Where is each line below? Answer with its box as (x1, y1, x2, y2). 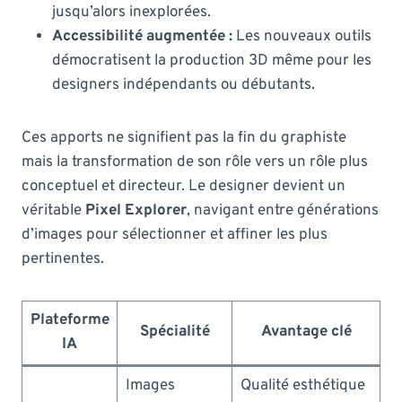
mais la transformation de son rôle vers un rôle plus (22, 152, 368, 172)
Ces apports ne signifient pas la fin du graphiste (22, 127, 346, 148)
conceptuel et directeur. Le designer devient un (22, 176, 345, 197)
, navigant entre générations (187, 200, 379, 221)
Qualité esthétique (240, 375, 365, 396)
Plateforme (30, 310, 109, 330)
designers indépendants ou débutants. (52, 74, 315, 95)
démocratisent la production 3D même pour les (52, 50, 371, 71)
